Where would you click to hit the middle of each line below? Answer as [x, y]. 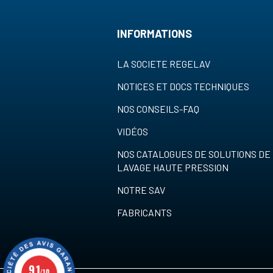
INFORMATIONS [154, 34]
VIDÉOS [132, 132]
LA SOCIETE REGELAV [163, 64]
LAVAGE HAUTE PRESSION [172, 168]
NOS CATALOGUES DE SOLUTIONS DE [193, 154]
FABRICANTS [144, 213]
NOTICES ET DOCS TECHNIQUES [183, 87]
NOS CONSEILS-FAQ [158, 109]
